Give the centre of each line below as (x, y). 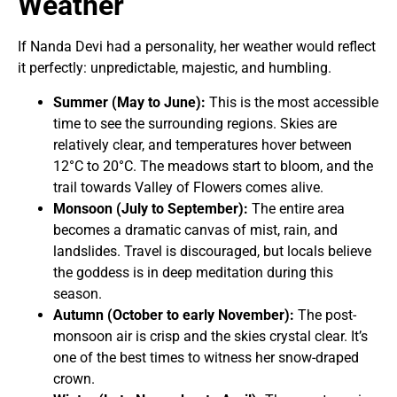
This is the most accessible (292, 102)
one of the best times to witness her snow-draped (206, 357)
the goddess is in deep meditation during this (193, 272)
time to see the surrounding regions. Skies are (195, 123)
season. (78, 293)
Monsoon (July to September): (152, 208)
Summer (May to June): (129, 102)
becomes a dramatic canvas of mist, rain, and (195, 230)
